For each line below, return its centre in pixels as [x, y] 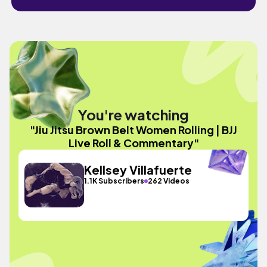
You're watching [133, 114]
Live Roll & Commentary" [133, 142]
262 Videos [169, 181]
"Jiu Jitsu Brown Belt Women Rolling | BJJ [133, 129]
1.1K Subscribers [114, 181]
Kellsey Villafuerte [138, 170]
